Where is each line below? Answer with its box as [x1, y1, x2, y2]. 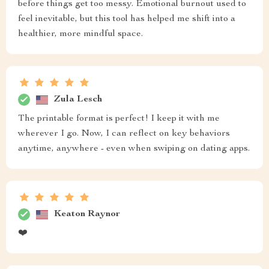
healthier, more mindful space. [18, 29, 143, 39]
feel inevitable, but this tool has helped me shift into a [18, 14, 235, 24]
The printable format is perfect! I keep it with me [18, 114, 220, 124]
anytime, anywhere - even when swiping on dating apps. [18, 144, 250, 154]
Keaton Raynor [54, 209, 120, 219]
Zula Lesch [54, 94, 102, 104]
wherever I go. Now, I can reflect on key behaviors [18, 129, 230, 139]
